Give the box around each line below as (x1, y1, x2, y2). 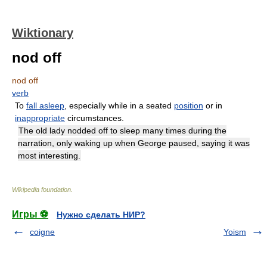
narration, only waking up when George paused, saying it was (18, 138, 250, 148)
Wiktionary (12, 26, 73, 39)
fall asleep (26, 101, 64, 110)
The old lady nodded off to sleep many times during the (18, 126, 226, 135)
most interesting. (18, 151, 80, 160)
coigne (30, 227, 55, 237)
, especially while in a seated (64, 101, 174, 110)
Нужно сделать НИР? (57, 210, 145, 219)
